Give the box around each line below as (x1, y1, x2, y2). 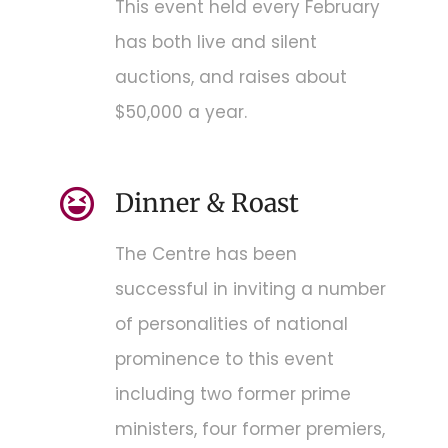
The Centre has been (115, 241, 298, 266)
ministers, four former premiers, (115, 416, 386, 441)
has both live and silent (115, 29, 318, 54)
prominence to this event (115, 346, 335, 371)
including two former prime (115, 381, 352, 406)
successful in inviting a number (115, 276, 387, 301)
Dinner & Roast (115, 186, 300, 219)
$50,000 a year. (115, 99, 248, 124)
